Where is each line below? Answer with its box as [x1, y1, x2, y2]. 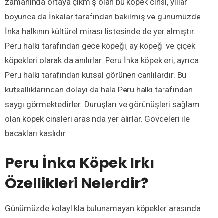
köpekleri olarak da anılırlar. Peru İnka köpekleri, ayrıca [5, 55, 199, 65]
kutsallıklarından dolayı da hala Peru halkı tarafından [5, 84, 193, 94]
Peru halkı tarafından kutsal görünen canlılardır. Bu [5, 70, 186, 80]
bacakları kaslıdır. [5, 128, 67, 138]
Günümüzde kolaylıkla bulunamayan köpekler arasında [5, 203, 200, 213]
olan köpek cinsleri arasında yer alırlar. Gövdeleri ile [5, 113, 190, 124]
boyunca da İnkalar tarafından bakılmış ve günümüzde [5, 11, 200, 21]
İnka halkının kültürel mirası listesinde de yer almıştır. [5, 26, 196, 36]
